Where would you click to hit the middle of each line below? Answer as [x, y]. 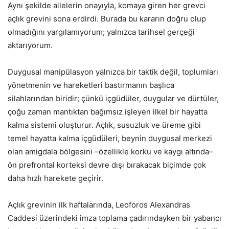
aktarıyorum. [30, 45]
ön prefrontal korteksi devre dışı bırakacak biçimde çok [107, 165]
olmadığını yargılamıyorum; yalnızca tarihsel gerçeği [101, 32]
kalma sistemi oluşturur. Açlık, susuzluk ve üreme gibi [104, 125]
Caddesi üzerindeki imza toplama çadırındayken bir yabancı [114, 218]
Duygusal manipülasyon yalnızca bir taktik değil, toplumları [113, 72]
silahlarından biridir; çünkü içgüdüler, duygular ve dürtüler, [113, 99]
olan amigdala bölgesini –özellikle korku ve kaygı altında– [110, 152]
